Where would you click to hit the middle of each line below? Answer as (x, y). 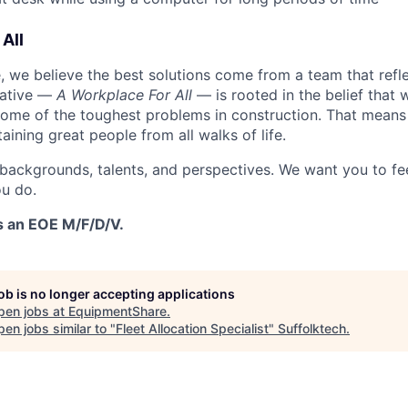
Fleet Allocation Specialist (192, 329)
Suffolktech (312, 329)
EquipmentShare (117, 311)
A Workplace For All (124, 95)
